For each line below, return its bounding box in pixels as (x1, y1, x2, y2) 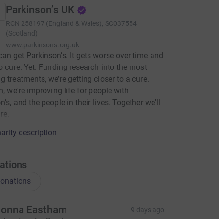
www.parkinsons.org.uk (5, 41, 79, 49)
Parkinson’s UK (5, 4, 74, 16)
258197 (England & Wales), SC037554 (21, 20, 137, 27)
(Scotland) (5, 29, 38, 37)
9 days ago (131, 206, 165, 214)
